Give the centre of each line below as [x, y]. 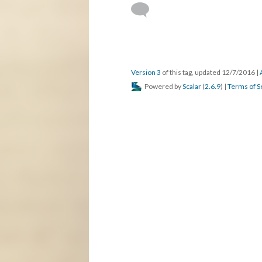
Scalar [192, 86]
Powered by [163, 86]
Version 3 [146, 72]
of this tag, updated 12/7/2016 [208, 72]
